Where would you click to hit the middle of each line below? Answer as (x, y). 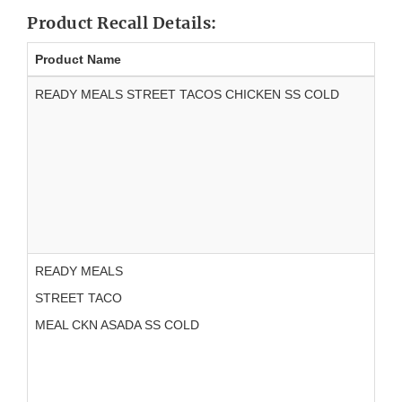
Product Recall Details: (122, 23)
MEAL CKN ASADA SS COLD (117, 325)
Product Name (78, 60)
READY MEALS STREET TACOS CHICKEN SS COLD (187, 95)
